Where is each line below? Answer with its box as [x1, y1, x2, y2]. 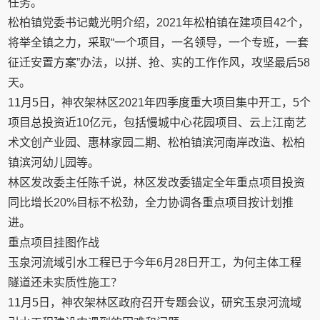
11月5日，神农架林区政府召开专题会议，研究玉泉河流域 [8, 296, 302, 309]
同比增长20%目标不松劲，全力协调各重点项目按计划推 [8, 196, 294, 209]
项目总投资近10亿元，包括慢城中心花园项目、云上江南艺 [8, 116, 307, 129]
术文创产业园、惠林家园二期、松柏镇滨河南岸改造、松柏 [8, 136, 306, 149]
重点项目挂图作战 [8, 236, 100, 249]
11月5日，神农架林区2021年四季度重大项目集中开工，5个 [8, 96, 311, 109]
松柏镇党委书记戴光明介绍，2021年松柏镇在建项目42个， [8, 16, 310, 29]
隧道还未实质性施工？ [8, 276, 123, 289]
